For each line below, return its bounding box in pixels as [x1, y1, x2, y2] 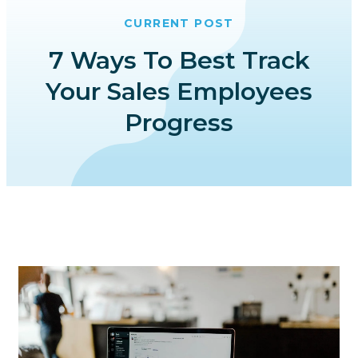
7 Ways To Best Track [48, 46, 310, 75]
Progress [125, 108, 233, 137]
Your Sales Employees [46, 77, 312, 106]
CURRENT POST [124, 16, 234, 30]
